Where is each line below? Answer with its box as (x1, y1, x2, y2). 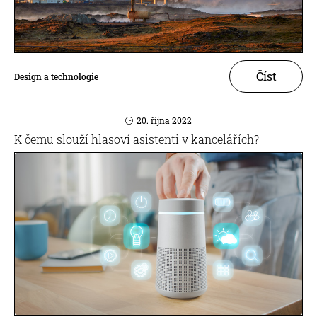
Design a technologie (14, 70, 98, 82)
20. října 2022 (137, 114, 192, 126)
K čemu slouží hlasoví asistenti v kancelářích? (14, 131, 259, 146)
